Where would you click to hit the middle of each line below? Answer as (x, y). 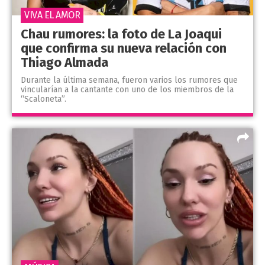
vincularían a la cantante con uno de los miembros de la (127, 89)
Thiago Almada (64, 62)
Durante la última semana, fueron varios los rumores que (129, 80)
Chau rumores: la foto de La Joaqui (121, 34)
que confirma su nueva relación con (124, 48)
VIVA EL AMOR (52, 15)
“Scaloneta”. (43, 99)
